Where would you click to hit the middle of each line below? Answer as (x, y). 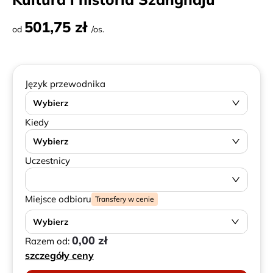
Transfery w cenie (125, 199)
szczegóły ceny (59, 255)
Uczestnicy (48, 161)
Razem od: (48, 241)
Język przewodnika (65, 84)
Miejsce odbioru (58, 199)
